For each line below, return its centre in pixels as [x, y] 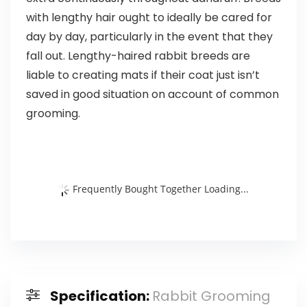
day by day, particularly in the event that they [149, 37]
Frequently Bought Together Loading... [161, 188]
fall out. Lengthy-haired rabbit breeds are [138, 56]
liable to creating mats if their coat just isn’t [143, 75]
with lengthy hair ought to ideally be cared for [149, 18]
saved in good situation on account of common [152, 95]
